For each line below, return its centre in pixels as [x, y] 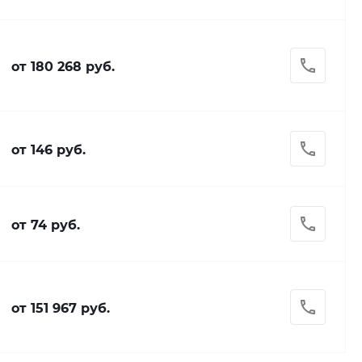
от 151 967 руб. [60, 308]
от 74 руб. [45, 225]
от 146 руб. [48, 149]
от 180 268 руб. [63, 66]
